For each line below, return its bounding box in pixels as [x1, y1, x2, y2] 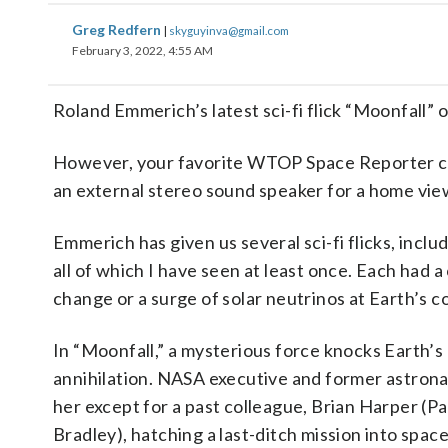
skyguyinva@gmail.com [169, 23, 289, 37]
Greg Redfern [72, 21, 164, 38]
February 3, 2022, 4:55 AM [72, 43, 213, 58]
